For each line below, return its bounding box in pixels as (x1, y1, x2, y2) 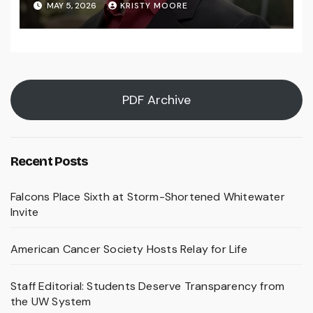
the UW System (10, 294, 92, 310)
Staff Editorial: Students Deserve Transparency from (10, 279, 285, 294)
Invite (10, 205, 39, 220)
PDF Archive (122, 92, 191, 109)
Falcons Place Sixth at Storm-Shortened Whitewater (10, 189, 285, 205)
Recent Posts (10, 154, 88, 170)
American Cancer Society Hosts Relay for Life (10, 242, 247, 257)
